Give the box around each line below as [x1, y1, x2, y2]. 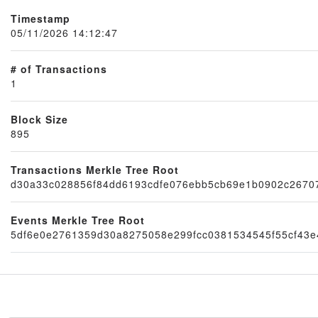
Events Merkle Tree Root [11, 212, 145, 227]
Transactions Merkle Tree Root [11, 162, 179, 177]
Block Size [11, 111, 68, 126]
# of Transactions [11, 61, 107, 76]
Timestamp [11, 11, 70, 26]
